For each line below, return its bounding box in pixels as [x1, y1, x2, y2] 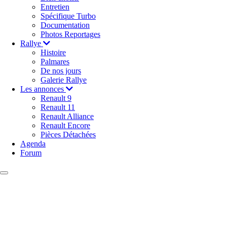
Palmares [41, 57, 69, 66]
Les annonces [20, 85, 66, 94]
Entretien [41, 3, 69, 12]
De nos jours [41, 66, 81, 75]
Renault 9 [41, 94, 71, 103]
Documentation [41, 21, 90, 30]
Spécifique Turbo [41, 12, 96, 21]
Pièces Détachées [41, 130, 96, 139]
